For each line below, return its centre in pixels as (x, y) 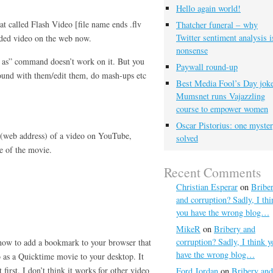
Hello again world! (208, 8)
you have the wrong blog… (223, 212)
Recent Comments (212, 172)
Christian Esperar (207, 187)
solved (187, 138)
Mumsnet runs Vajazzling (221, 96)
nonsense (192, 50)
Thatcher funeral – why (217, 25)
